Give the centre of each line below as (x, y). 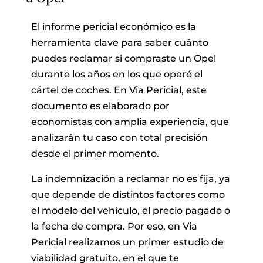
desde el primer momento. (95, 153)
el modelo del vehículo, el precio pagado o (130, 210)
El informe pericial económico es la (113, 26)
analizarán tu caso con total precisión (119, 137)
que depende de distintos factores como (128, 194)
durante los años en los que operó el (117, 74)
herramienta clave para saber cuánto (119, 42)
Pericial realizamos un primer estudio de (127, 242)
